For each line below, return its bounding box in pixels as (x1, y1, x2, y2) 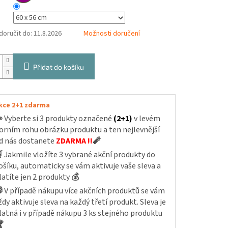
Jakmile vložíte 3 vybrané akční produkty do (4, 149, 155, 161)
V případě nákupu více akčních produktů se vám (4, 185, 165, 197)
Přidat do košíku (33, 63, 84, 72)
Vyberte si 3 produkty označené (4, 113, 113, 125)
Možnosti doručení (83, 28, 140, 39)
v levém (133, 113, 160, 125)
